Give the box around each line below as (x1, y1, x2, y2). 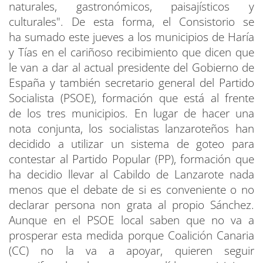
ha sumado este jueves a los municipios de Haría (9, 29, 254, 45)
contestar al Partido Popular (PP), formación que (9, 151, 254, 167)
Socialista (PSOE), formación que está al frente (9, 90, 254, 106)
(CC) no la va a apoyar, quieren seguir (9, 243, 254, 259)
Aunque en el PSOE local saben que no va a (9, 213, 254, 228)
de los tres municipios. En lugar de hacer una (9, 106, 254, 122)
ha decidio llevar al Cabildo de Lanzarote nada (9, 167, 254, 183)
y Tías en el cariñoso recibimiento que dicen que (9, 45, 254, 60)
